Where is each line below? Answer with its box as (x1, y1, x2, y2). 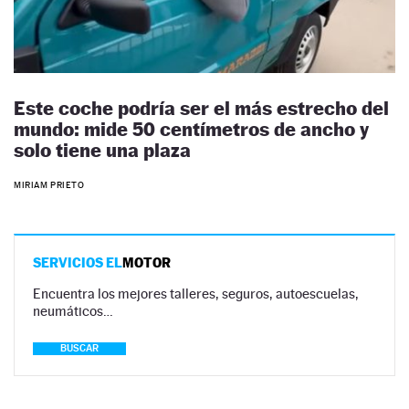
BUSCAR (60, 342, 99, 355)
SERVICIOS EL (33, 255, 122, 271)
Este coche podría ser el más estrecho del (14, 96, 389, 120)
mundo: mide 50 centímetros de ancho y (14, 117, 369, 141)
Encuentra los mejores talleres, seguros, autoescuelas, (33, 286, 359, 302)
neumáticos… (33, 303, 113, 320)
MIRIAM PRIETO (14, 180, 85, 191)
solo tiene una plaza (14, 138, 191, 162)
